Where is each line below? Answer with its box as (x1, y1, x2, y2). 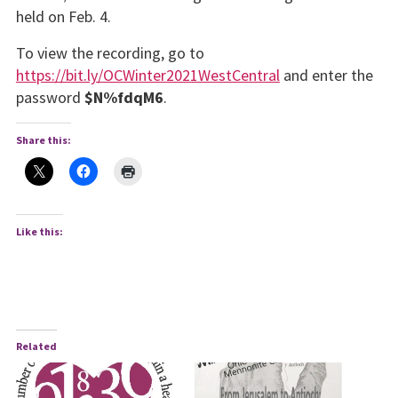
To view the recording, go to (15, 42, 204, 63)
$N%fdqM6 (84, 86, 163, 107)
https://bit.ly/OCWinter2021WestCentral (15, 64, 280, 85)
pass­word (15, 86, 84, 107)
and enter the (279, 64, 373, 85)
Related (15, 338, 57, 353)
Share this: (15, 132, 71, 147)
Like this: (15, 224, 63, 238)
